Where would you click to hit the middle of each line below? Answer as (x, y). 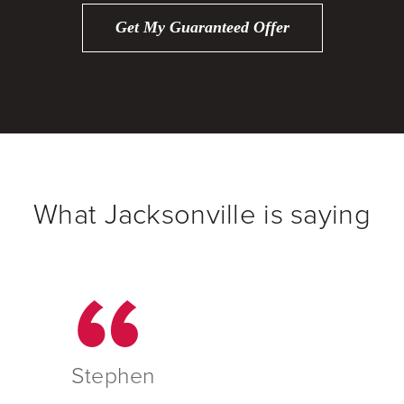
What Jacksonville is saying (202, 214)
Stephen (114, 376)
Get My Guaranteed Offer (202, 28)
